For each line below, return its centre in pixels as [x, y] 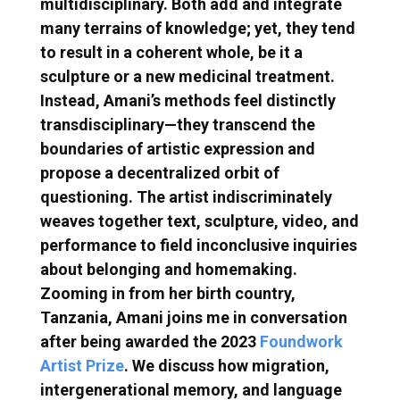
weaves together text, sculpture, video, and [199, 221]
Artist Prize [82, 365]
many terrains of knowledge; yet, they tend [197, 28]
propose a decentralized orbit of [159, 172]
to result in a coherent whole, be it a [171, 52]
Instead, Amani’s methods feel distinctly [187, 100]
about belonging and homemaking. [168, 269]
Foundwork [301, 341]
